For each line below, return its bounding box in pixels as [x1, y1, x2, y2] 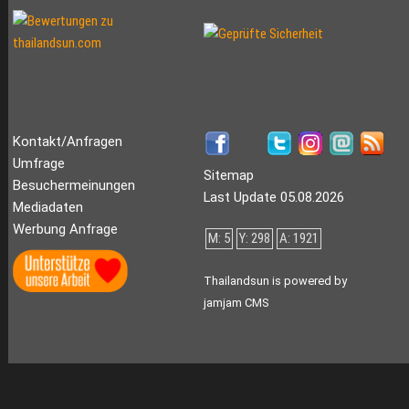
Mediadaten [12, 199, 83, 216]
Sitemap [203, 167, 254, 184]
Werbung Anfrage [12, 221, 118, 238]
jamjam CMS [203, 296, 268, 310]
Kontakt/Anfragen [12, 133, 122, 151]
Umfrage [12, 155, 65, 173]
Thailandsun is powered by [203, 274, 347, 288]
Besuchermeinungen [12, 177, 135, 194]
